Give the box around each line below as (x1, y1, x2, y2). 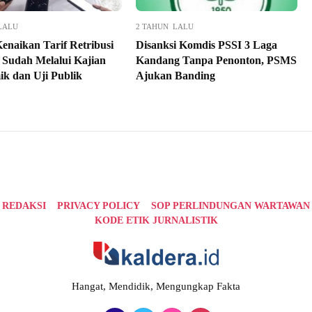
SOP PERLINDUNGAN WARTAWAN (151, 201, 310, 212)
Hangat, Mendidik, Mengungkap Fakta (72, 280, 240, 292)
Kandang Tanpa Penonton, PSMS (135, 54, 297, 67)
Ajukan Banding (135, 70, 215, 82)
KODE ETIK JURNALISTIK (94, 215, 218, 226)
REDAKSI (2, 201, 46, 212)
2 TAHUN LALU (135, 22, 194, 31)
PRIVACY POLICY (57, 201, 140, 212)
